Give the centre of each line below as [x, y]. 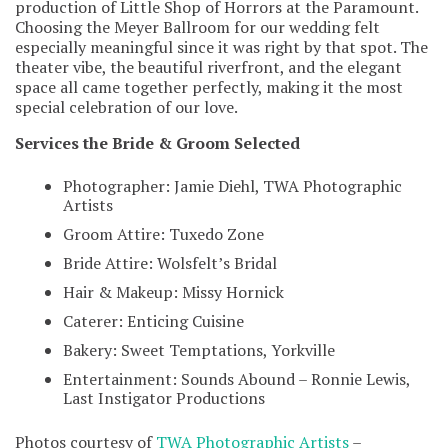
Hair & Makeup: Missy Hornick [173, 291]
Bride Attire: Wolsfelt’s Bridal [170, 262]
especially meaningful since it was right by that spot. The [221, 46]
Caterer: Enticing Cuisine [153, 320]
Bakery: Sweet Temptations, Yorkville [199, 349]
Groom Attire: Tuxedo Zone [163, 233]
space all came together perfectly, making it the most [209, 86]
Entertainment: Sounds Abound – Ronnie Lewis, [236, 378]
